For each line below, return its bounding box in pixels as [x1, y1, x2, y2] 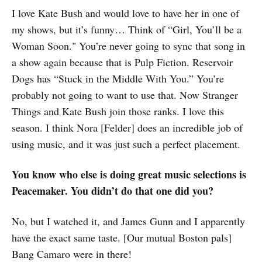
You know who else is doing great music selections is [12, 166, 246, 182]
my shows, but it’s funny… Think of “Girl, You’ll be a [12, 22, 242, 36]
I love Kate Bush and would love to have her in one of [12, 5, 239, 20]
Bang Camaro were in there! [12, 246, 132, 261]
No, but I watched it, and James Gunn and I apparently [12, 213, 245, 228]
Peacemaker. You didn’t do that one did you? [12, 182, 213, 198]
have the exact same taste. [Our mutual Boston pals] [12, 230, 232, 244]
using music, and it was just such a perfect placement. [12, 136, 240, 151]
